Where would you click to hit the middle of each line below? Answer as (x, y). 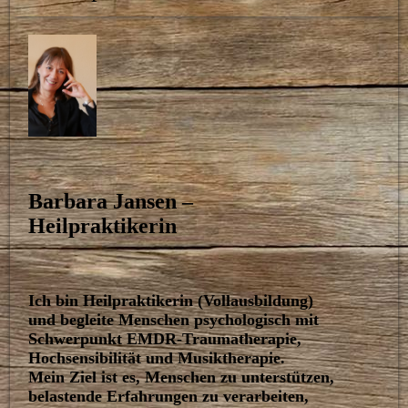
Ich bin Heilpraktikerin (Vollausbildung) (171, 301)
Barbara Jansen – (111, 201)
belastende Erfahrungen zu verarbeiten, (169, 396)
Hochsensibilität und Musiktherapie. (157, 358)
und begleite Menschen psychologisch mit (174, 320)
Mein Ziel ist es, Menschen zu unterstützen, (182, 377)
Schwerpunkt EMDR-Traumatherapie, (165, 339)
